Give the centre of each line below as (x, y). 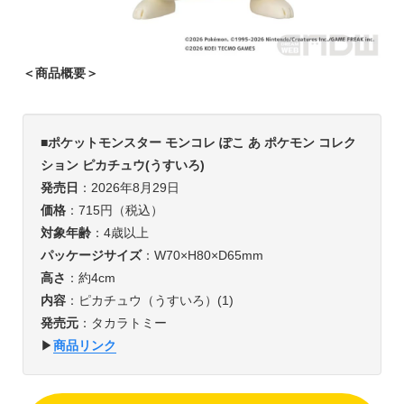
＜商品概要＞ (60, 73)
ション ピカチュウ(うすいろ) (122, 165)
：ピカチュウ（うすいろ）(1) (149, 300)
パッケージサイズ (91, 255)
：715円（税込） (114, 210)
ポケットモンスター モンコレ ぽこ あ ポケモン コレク (202, 142)
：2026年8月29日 (129, 187)
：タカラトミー (122, 322)
